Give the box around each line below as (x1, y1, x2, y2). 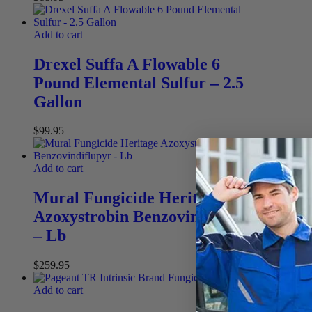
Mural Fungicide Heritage (33, 189, 222, 208)
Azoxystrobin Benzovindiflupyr (33, 208, 258, 226)
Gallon (33, 92, 82, 111)
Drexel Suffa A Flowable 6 (33, 54, 220, 73)
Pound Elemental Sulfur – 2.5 (33, 73, 244, 92)
